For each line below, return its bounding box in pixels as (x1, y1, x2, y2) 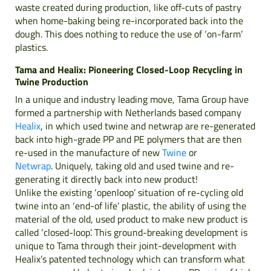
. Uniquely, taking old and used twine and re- (51, 158, 234, 173)
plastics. (15, 39, 48, 54)
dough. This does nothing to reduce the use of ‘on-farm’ (15, 26, 243, 41)
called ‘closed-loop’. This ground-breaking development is (15, 224, 247, 240)
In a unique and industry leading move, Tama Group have (15, 91, 249, 106)
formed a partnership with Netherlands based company (15, 105, 241, 120)
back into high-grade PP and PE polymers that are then (15, 131, 242, 146)
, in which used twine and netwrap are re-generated (41, 118, 255, 133)
